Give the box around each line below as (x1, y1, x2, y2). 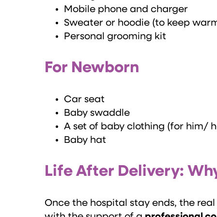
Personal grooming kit (64, 31, 166, 42)
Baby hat (64, 135, 106, 145)
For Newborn (45, 60, 139, 76)
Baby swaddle (64, 108, 130, 118)
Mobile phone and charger (64, 4, 188, 15)
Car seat (64, 94, 105, 105)
